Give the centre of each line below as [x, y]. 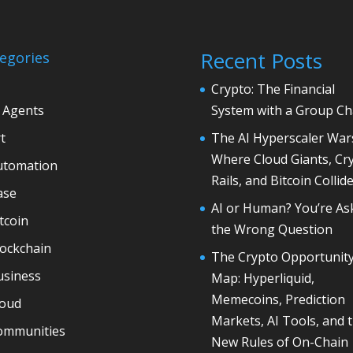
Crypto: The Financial [273, 89]
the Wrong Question [271, 230]
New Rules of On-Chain [279, 342]
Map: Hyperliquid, [262, 279]
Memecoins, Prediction [278, 300]
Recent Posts [261, 61]
